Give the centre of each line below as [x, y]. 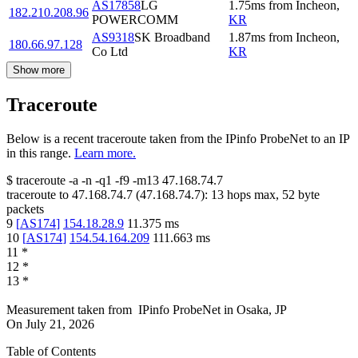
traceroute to [38, 194]
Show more [39, 70]
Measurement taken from [69, 309]
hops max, [253, 194]
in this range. [39, 153]
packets [25, 209]
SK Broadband [172, 37]
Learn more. [105, 153]
